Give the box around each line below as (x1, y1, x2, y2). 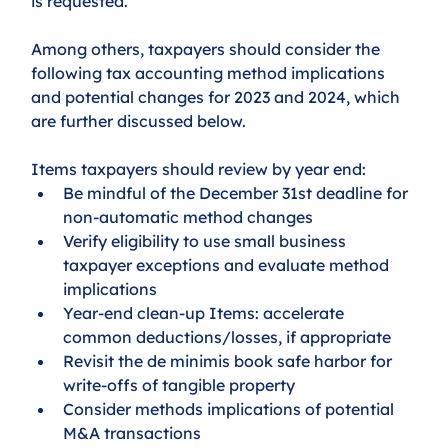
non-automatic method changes (63, 206, 314, 227)
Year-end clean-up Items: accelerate (63, 302, 349, 323)
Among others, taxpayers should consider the (31, 38, 385, 59)
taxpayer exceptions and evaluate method (63, 254, 394, 275)
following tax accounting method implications (31, 62, 390, 83)
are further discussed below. (31, 110, 247, 131)
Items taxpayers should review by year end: (31, 158, 367, 179)
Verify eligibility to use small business (63, 230, 351, 251)
